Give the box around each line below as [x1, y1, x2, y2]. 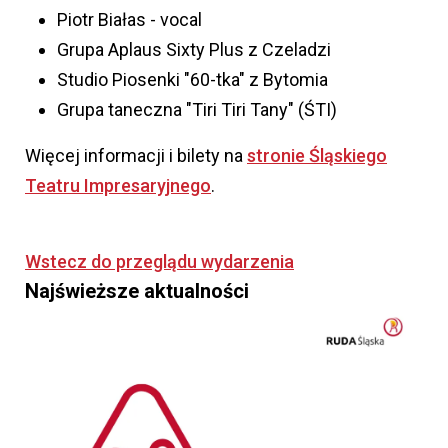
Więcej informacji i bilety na [25, 145, 247, 167]
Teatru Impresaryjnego [25, 175, 211, 197]
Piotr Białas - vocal [57, 9, 202, 31]
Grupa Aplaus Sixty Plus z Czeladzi [57, 39, 331, 61]
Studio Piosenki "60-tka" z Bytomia [57, 69, 328, 91]
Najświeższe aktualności [25, 279, 249, 304]
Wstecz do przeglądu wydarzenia [25, 251, 294, 273]
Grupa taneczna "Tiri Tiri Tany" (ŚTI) [57, 99, 337, 121]
